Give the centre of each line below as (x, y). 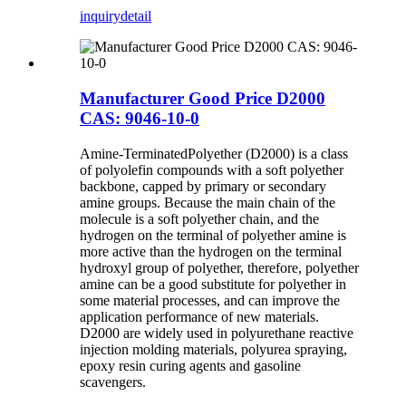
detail (136, 16)
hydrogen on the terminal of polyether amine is (213, 235)
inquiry (100, 16)
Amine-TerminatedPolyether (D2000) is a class (214, 153)
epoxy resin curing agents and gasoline (190, 365)
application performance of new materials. (199, 316)
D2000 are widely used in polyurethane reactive (217, 333)
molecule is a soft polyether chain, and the (199, 218)
